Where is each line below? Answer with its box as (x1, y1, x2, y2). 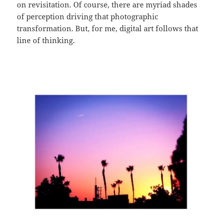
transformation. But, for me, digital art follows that (17, 23, 199, 33)
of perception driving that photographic (17, 11, 159, 21)
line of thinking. (17, 35, 75, 45)
